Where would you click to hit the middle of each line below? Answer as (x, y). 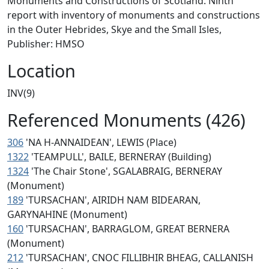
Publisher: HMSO (46, 44)
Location (41, 71)
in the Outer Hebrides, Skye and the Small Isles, (114, 29)
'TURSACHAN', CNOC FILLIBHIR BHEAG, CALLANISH (140, 258)
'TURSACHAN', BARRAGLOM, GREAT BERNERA (128, 229)
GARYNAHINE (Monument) (67, 214)
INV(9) (21, 93)
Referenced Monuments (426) (126, 120)
